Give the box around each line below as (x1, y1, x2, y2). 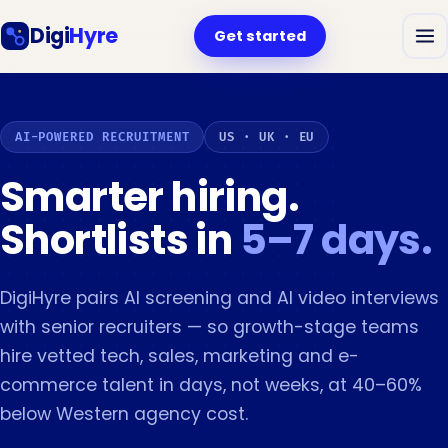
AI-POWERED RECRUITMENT (14, 129, 190, 145)
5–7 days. (239, 211, 433, 268)
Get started (213, 25, 306, 46)
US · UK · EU (218, 129, 315, 145)
